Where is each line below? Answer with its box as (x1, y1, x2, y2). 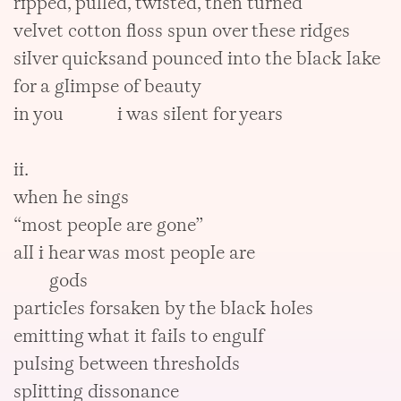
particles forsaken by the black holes (13, 295, 314, 320)
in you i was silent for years (13, 101, 284, 126)
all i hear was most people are (13, 240, 256, 265)
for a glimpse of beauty (13, 73, 202, 98)
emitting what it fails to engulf (13, 323, 265, 348)
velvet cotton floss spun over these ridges (13, 18, 351, 43)
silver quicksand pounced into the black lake (13, 46, 381, 71)
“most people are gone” (13, 212, 204, 237)
